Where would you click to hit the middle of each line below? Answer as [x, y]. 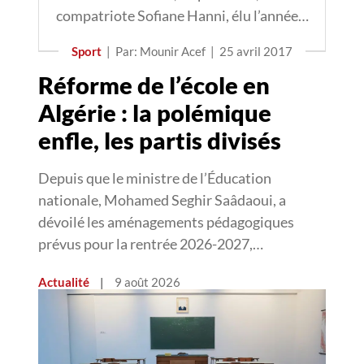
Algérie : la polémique [155, 113]
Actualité [64, 282]
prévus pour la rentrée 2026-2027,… [151, 244]
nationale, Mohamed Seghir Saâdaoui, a [162, 200]
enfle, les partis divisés [160, 140]
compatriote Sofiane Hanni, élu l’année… [182, 15]
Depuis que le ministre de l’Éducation [155, 178]
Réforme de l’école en [154, 85]
